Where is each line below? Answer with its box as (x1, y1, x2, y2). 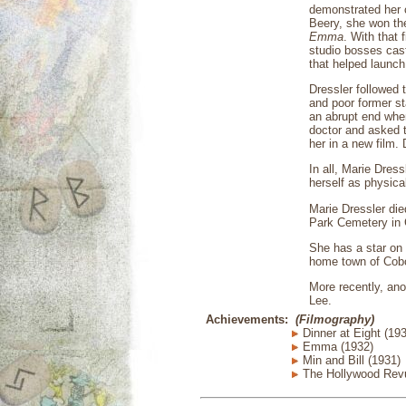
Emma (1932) (299, 340, 373, 353)
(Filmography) (295, 313, 374, 326)
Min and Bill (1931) (299, 353, 401, 367)
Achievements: (206, 313, 288, 326)
